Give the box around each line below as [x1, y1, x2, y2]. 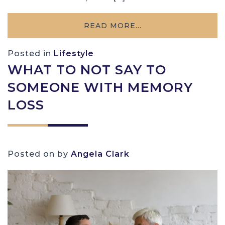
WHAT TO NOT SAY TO [8, 61, 166, 78]
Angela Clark [71, 149, 130, 159]
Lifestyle [54, 48, 94, 58]
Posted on [8, 149, 57, 159]
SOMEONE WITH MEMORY [8, 79, 193, 95]
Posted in [8, 48, 54, 58]
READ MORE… [83, 21, 142, 30]
